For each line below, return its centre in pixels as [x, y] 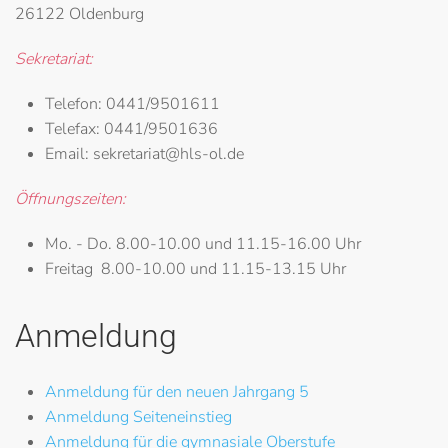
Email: [67, 153]
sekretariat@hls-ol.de [166, 153]
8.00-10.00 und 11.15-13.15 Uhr [223, 268]
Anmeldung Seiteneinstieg [138, 416]
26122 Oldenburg [79, 13]
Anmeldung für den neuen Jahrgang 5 [177, 391]
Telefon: [73, 103]
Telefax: [74, 128]
